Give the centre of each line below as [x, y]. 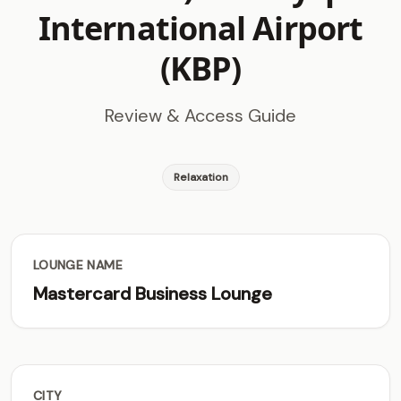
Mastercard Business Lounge [153, 294]
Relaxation [200, 177]
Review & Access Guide [200, 115]
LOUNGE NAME [78, 265]
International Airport [200, 28]
